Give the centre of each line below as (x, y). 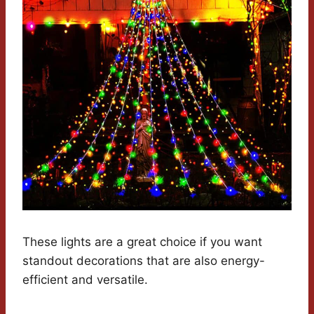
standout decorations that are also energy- (144, 261)
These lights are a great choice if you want (142, 242)
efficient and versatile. (85, 280)
